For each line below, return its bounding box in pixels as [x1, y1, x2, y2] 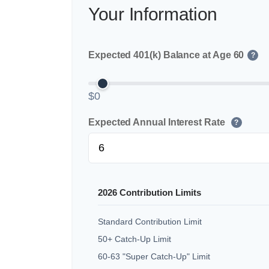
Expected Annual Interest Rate [88, 116, 228, 127]
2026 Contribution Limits [98, 187, 201, 198]
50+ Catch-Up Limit [98, 234, 171, 244]
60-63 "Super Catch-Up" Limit [98, 251, 210, 261]
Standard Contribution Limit [98, 216, 202, 226]
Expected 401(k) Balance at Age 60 [88, 50, 244, 60]
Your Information [88, 4, 218, 24]
